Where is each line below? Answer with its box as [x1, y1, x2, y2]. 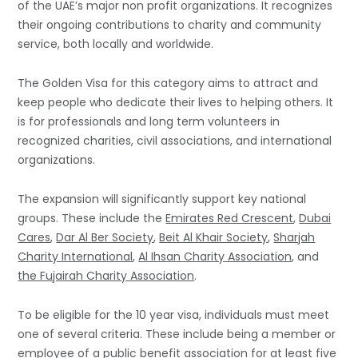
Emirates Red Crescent [165, 210, 294, 227]
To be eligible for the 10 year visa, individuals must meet [18, 307, 330, 324]
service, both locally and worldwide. [18, 36, 214, 53]
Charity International [18, 249, 133, 265]
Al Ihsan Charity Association [138, 249, 292, 265]
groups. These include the [18, 210, 166, 227]
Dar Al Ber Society [56, 229, 154, 246]
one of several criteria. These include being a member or [18, 326, 336, 343]
